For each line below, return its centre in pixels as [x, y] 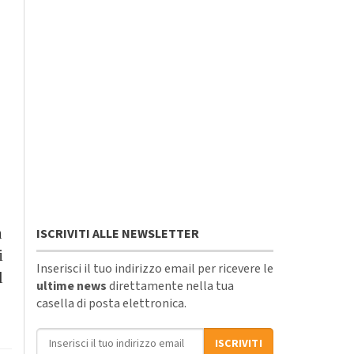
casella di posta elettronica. [111, 303]
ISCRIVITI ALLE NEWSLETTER [118, 233]
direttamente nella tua [170, 286]
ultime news [72, 286]
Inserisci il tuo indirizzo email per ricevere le [155, 268]
